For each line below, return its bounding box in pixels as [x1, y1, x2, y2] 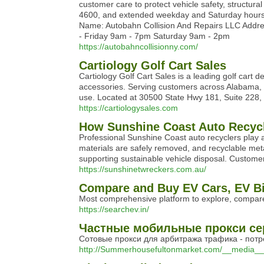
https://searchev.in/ [79, 204, 149, 214]
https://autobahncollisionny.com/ [79, 42, 198, 51]
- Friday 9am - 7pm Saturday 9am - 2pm [79, 31, 230, 41]
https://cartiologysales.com [79, 103, 178, 113]
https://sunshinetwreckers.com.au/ [79, 164, 206, 174]
